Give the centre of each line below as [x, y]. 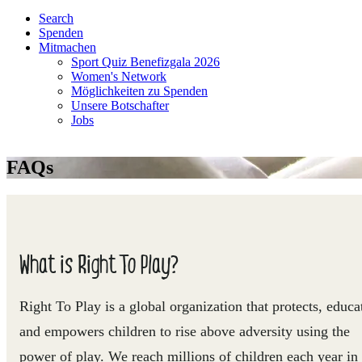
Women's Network [119, 76]
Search [56, 18]
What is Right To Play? [99, 263]
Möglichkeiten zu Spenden [139, 91]
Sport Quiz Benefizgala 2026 [145, 62]
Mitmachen [67, 47]
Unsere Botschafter [120, 105]
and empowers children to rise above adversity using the [185, 331]
